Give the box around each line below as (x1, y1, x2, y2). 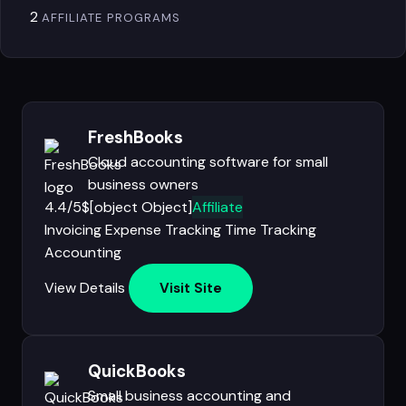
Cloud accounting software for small (88, 152, 328, 171)
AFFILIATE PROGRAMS (42, 10, 180, 25)
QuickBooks (88, 359, 186, 382)
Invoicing (44, 220, 101, 239)
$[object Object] (82, 198, 192, 217)
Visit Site (159, 278, 222, 297)
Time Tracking (225, 220, 316, 239)
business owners (88, 175, 198, 194)
